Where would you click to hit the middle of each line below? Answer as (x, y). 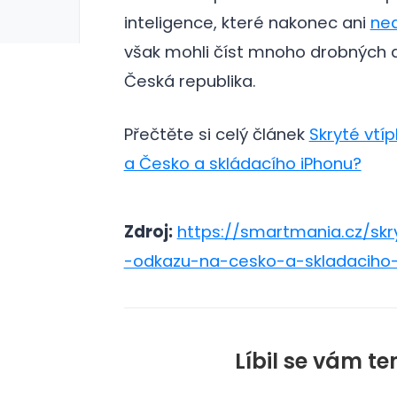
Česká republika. (190, 81)
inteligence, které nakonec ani (247, 22)
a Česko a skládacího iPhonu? (242, 164)
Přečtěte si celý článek (216, 135)
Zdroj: (148, 231)
